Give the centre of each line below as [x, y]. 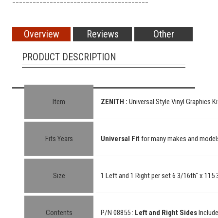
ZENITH [113, 102]
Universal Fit [121, 139]
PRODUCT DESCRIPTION [69, 57]
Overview [41, 34]
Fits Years [59, 139]
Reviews [102, 34]
